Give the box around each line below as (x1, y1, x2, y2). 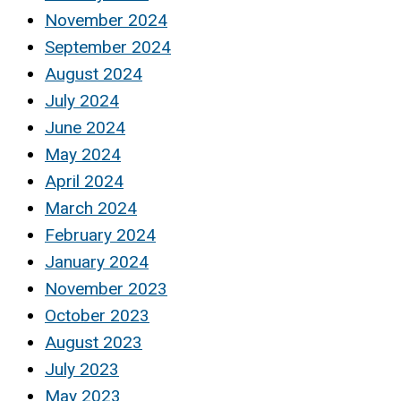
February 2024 (45, 224, 156, 245)
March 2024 (45, 197, 137, 218)
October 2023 (45, 304, 149, 326)
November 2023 (45, 277, 167, 299)
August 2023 (45, 331, 142, 353)
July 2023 (45, 358, 119, 380)
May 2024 (45, 143, 121, 165)
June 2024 (45, 116, 125, 138)
